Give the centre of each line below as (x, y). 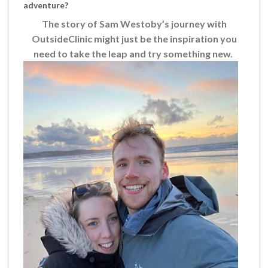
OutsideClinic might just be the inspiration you (134, 38)
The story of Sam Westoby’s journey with (134, 23)
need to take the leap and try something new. (134, 53)
